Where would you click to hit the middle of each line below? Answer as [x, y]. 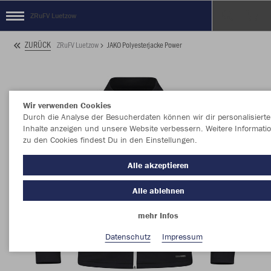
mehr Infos [158, 215]
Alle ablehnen [158, 190]
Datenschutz [128, 236]
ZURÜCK [38, 45]
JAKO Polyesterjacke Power [144, 44]
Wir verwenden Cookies [67, 105]
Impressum [182, 236]
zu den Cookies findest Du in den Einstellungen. [110, 140]
